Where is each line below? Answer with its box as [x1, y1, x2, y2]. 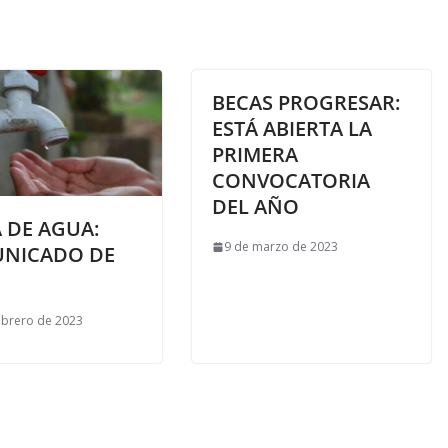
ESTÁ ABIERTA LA [212, 115, 372, 142]
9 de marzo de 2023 [224, 238, 338, 255]
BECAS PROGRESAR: [212, 89, 400, 116]
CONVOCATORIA [212, 167, 370, 194]
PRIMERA [212, 141, 298, 168]
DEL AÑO [212, 193, 299, 220]
